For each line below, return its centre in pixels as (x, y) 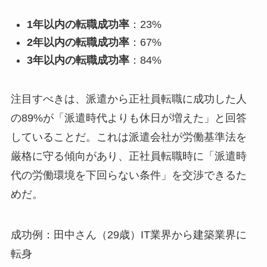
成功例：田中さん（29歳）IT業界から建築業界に (128, 235)
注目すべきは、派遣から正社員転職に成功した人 (128, 99)
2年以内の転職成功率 (78, 42)
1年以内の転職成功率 (78, 24)
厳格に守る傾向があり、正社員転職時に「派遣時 (128, 156)
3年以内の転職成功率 (78, 60)
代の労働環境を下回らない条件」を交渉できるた (128, 176)
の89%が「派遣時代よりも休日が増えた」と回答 (128, 118)
